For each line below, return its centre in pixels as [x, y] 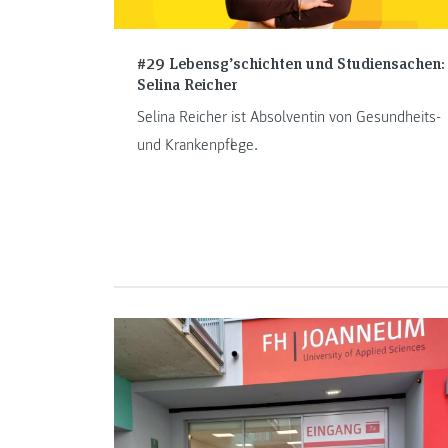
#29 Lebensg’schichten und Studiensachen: [290, 62]
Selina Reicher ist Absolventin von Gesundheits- [288, 116]
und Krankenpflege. [197, 144]
